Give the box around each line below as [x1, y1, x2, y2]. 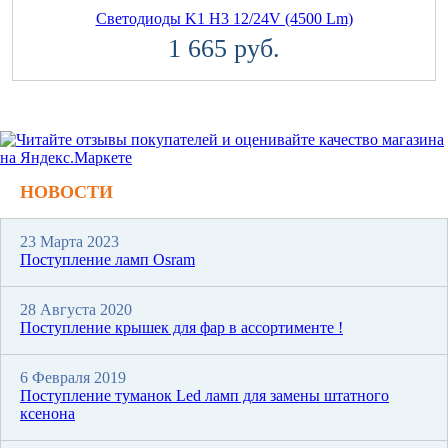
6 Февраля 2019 [20, 368, 126, 386]
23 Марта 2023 [20, 232, 119, 250]
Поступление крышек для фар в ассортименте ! [20, 318, 343, 336]
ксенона [20, 404, 75, 422]
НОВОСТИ [20, 181, 113, 202]
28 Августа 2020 [20, 300, 132, 318]
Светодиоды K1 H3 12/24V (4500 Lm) [95, 9, 353, 27]
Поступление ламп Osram [20, 250, 195, 268]
